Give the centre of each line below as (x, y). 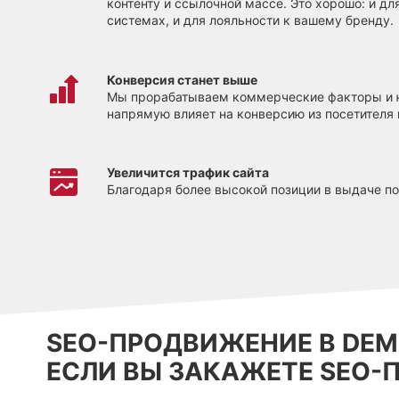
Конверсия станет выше (182, 79)
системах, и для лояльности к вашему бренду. (250, 20)
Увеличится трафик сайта (188, 173)
